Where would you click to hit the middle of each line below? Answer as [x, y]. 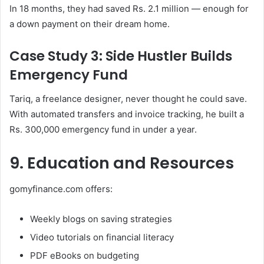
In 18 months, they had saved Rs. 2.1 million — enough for [129, 9]
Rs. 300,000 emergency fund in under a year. [103, 129]
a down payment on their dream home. [90, 24]
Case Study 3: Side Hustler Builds [121, 56]
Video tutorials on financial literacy [102, 237]
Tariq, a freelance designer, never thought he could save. [128, 98]
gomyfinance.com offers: [61, 189]
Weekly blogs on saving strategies [101, 219]
